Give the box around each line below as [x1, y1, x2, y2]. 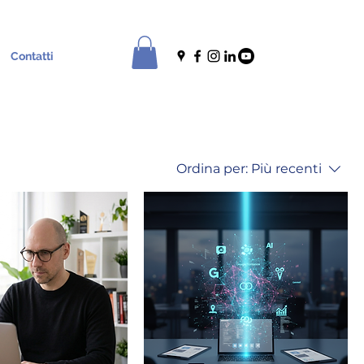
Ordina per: [176, 160, 248, 176]
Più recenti [251, 160, 322, 176]
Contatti [11, 50, 54, 63]
